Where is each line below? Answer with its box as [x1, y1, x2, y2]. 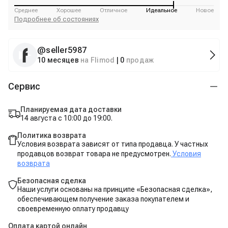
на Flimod [80, 56, 115, 64]
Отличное [100, 7, 127, 14]
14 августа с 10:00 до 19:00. [20, 114, 112, 122]
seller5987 [46, 45, 87, 55]
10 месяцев [37, 56, 79, 64]
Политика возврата [17, 131, 86, 139]
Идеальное [146, 7, 177, 14]
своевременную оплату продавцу [17, 205, 129, 213]
